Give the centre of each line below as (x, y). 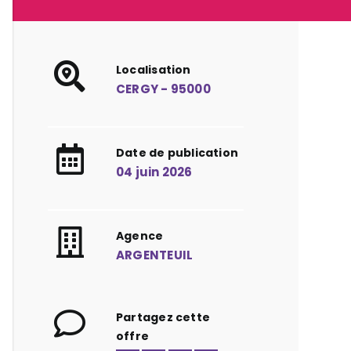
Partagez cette (163, 317)
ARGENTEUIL (155, 255)
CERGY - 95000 (163, 89)
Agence (140, 236)
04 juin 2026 (154, 172)
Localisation (154, 70)
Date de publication (177, 153)
